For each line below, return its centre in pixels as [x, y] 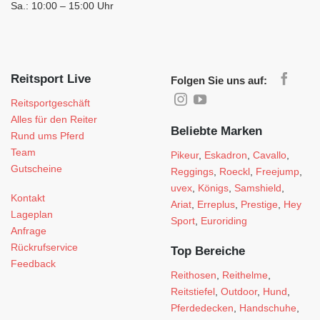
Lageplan [32, 215]
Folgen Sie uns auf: [219, 81]
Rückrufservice [44, 247]
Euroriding [224, 220]
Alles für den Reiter [54, 119]
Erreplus [216, 204]
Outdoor [239, 291]
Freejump [277, 171]
